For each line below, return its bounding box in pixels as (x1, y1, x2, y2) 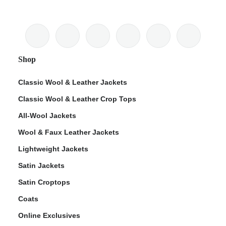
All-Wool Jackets (18, 111, 76, 120)
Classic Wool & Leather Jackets (18, 78, 127, 87)
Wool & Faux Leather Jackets (18, 128, 119, 137)
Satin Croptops (18, 178, 70, 187)
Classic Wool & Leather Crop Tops (18, 95, 136, 103)
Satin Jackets (18, 161, 65, 170)
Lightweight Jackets (18, 145, 88, 153)
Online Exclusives (18, 211, 80, 220)
